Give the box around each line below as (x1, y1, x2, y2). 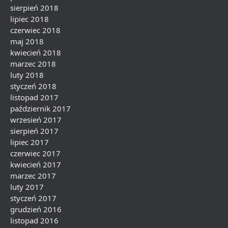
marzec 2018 (10, 59, 56, 69)
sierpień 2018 (10, 3, 59, 13)
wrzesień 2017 (10, 115, 62, 125)
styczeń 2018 (10, 81, 56, 91)
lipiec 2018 (10, 14, 49, 24)
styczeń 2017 (10, 193, 56, 203)
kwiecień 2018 (10, 47, 61, 58)
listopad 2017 (10, 92, 59, 102)
